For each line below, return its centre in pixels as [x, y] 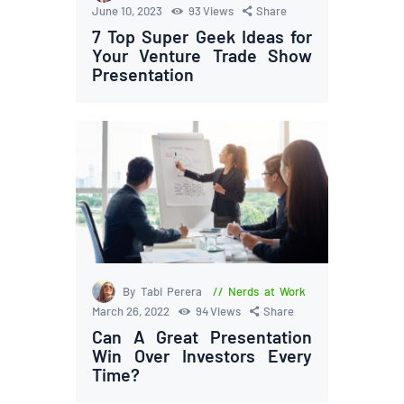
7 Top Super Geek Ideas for [202, 37]
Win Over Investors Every [202, 355]
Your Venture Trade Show [202, 55]
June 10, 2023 [129, 11]
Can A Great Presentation [202, 336]
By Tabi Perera [165, 291]
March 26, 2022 [133, 311]
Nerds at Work [267, 291]
